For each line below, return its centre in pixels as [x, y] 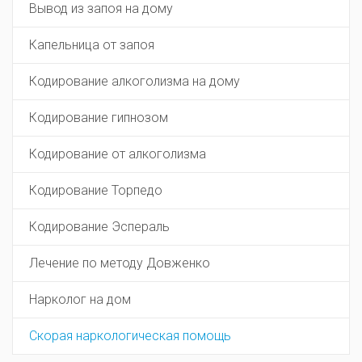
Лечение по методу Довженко [120, 263]
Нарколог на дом [80, 299]
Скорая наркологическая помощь [130, 336]
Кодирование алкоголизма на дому [135, 81]
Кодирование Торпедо [96, 190]
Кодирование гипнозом [99, 118]
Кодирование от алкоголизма [118, 154]
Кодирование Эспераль [99, 227]
